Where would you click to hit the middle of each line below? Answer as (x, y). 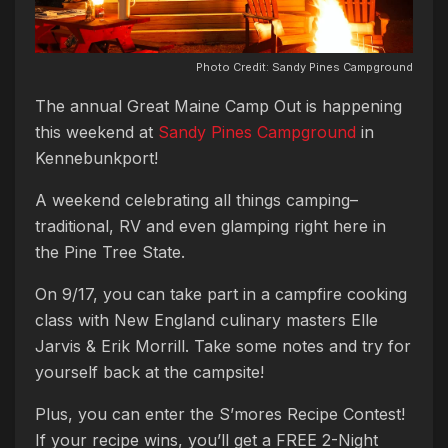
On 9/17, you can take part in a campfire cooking (221, 293)
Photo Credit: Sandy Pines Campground (304, 66)
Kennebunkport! (96, 157)
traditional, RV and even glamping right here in (210, 225)
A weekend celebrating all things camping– (196, 199)
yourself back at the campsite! (152, 371)
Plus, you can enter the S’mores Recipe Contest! (220, 413)
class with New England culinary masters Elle (206, 319)
